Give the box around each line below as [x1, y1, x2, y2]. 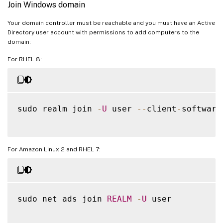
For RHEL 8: [7, 55, 42, 63]
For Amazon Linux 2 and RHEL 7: [7, 145, 101, 153]
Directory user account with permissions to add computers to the [7, 28, 199, 36]
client [147, 104, 177, 113]
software [182, 104, 222, 113]
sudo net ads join [17, 194, 107, 204]
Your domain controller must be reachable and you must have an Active [7, 19, 215, 26]
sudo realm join [17, 104, 97, 113]
